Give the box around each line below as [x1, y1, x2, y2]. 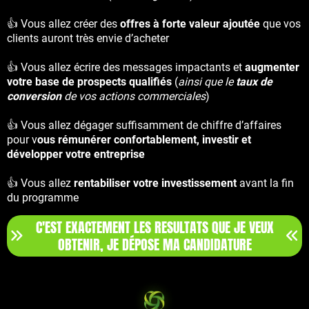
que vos [260, 17, 301, 31]
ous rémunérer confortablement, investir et [37, 133, 251, 147]
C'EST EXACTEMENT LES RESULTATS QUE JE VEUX [35, 217, 274, 239]
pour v [7, 133, 37, 147]
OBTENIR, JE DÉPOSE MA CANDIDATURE [57, 234, 252, 256]
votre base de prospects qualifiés [7, 75, 172, 89]
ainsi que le [178, 75, 236, 89]
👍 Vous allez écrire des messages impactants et [7, 61, 245, 74]
